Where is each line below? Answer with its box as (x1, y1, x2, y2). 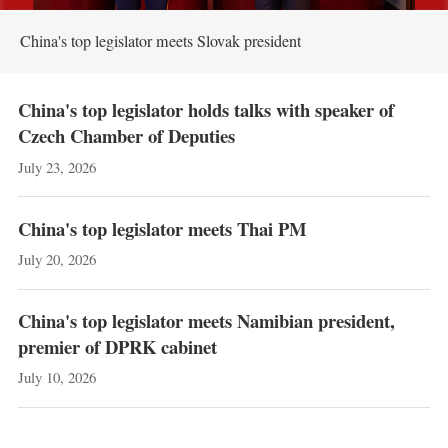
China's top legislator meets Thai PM (17, 214, 307, 242)
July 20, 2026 (17, 248, 96, 269)
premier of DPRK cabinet (17, 333, 217, 361)
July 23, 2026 (17, 156, 96, 177)
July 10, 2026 (17, 367, 96, 388)
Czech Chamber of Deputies (17, 122, 235, 150)
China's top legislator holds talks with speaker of (17, 96, 394, 124)
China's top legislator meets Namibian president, (17, 307, 395, 335)
